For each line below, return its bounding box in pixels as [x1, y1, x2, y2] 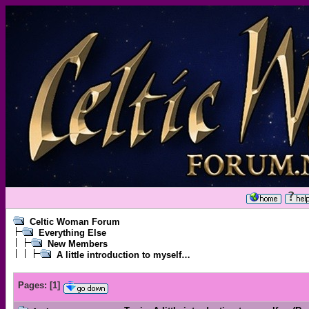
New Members [48, 239, 108, 249]
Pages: [18, 280, 47, 290]
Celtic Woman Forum [30, 217, 120, 227]
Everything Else [39, 228, 106, 238]
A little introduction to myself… [57, 250, 190, 260]
